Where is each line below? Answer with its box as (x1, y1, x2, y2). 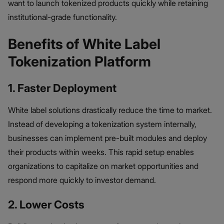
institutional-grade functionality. (8, 12, 117, 22)
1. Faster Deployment (8, 81, 116, 95)
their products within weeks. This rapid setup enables (8, 147, 194, 157)
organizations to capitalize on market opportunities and (8, 161, 198, 171)
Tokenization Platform (8, 53, 151, 70)
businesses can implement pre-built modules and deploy (8, 133, 207, 143)
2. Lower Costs (8, 198, 84, 211)
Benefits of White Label (8, 35, 160, 53)
